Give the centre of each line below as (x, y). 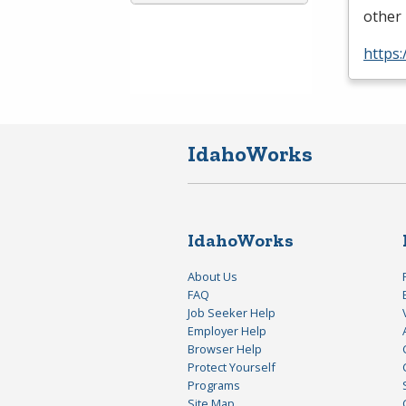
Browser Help (225, 349)
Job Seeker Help (232, 313)
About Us (213, 277)
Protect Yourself (232, 367)
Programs (214, 386)
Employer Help (227, 331)
